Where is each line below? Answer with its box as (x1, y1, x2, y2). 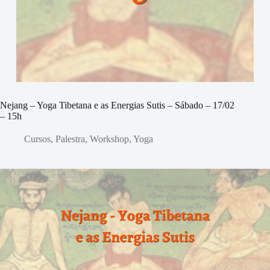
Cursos (24, 134, 51, 145)
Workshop (90, 134, 129, 145)
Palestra (55, 134, 85, 145)
